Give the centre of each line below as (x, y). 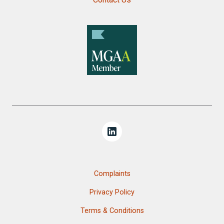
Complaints (112, 174)
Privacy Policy (112, 192)
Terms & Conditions (112, 211)
